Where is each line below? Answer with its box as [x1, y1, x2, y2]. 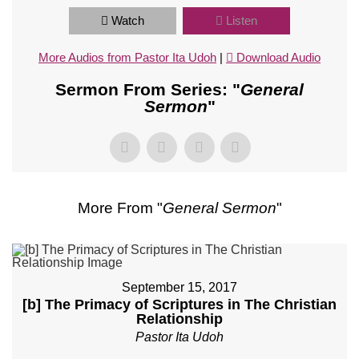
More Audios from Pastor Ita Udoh [38, 50, 216, 65]
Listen [226, 14, 257, 28]
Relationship [136, 311, 223, 328]
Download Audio [236, 50, 321, 65]
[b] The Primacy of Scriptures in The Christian [22, 296, 337, 313]
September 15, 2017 [122, 280, 237, 295]
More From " [77, 200, 163, 217]
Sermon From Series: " [55, 80, 240, 99]
